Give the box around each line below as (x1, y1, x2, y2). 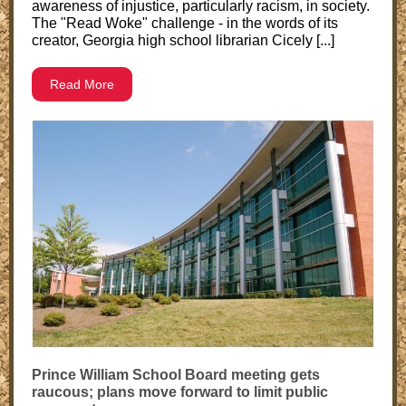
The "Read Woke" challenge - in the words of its (32, 15, 338, 31)
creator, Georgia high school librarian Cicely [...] (32, 33, 334, 48)
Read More (50, 77, 114, 92)
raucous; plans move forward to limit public (32, 384, 328, 400)
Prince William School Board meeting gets (32, 367, 320, 382)
